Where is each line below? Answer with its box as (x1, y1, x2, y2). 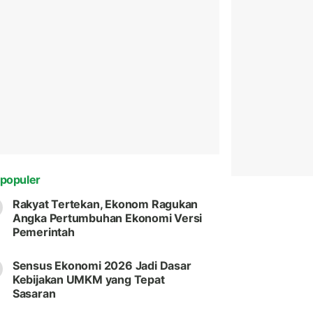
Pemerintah (12, 225, 75, 240)
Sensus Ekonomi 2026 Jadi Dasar (12, 259, 191, 273)
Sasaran (12, 286, 56, 301)
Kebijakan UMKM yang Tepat (12, 272, 165, 287)
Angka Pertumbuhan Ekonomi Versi (12, 211, 203, 226)
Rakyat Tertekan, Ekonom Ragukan (12, 197, 198, 212)
